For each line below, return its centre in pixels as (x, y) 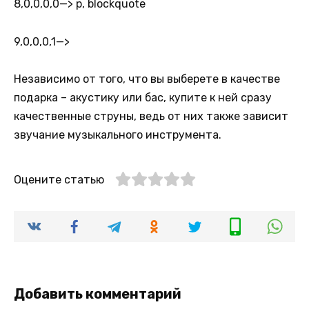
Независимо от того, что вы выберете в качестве (147, 79)
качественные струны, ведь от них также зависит (151, 116)
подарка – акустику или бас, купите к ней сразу (143, 97)
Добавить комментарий (98, 294)
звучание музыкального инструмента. (118, 134)
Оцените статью (59, 179)
